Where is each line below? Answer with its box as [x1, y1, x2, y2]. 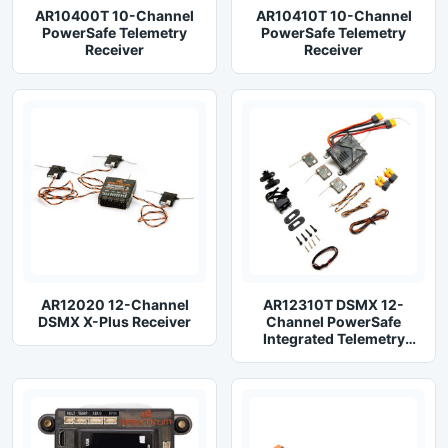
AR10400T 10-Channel [35, 7, 194, 24]
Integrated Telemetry [262, 330, 405, 347]
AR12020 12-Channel [40, 296, 189, 313]
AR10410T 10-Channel [255, 7, 412, 24]
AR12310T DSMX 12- [263, 296, 404, 313]
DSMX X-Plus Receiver [38, 313, 191, 330]
